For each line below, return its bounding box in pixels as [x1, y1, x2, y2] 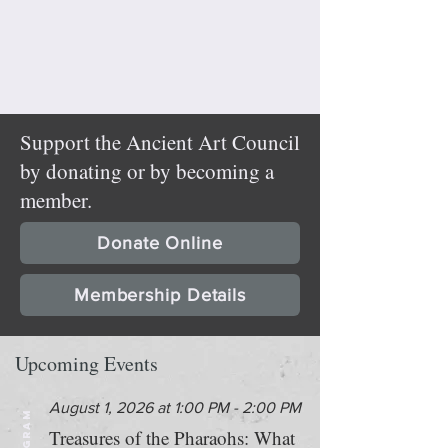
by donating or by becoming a [20, 157, 274, 185]
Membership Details [73, 285, 247, 305]
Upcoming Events [15, 350, 158, 377]
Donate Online [97, 233, 223, 253]
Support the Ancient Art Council [20, 128, 300, 156]
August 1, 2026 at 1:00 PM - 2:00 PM [49, 399, 301, 416]
